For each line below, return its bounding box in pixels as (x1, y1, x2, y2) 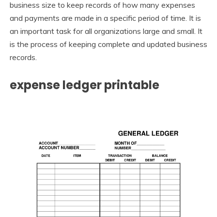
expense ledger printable (10, 77, 159, 93)
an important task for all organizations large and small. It (10, 26, 202, 36)
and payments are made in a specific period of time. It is (10, 13, 201, 23)
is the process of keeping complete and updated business (10, 39, 207, 49)
